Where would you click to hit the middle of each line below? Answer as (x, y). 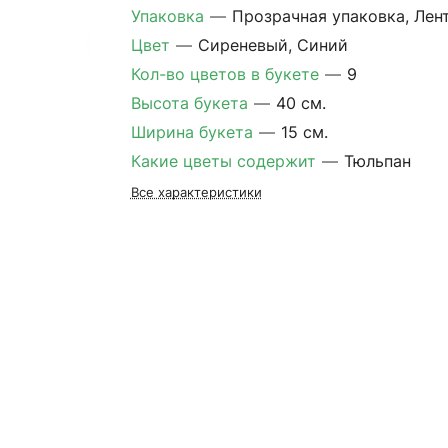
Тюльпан (377, 161)
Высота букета (191, 103)
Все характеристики (196, 192)
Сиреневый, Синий (272, 45)
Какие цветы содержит (225, 161)
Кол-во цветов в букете (227, 74)
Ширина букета (194, 132)
